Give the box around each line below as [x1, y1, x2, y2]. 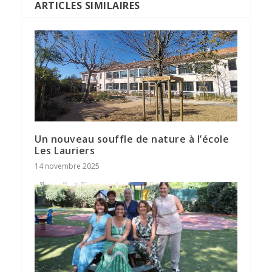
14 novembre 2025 [35, 160, 100, 171]
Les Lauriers [35, 143, 95, 157]
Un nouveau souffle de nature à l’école [35, 132, 229, 146]
